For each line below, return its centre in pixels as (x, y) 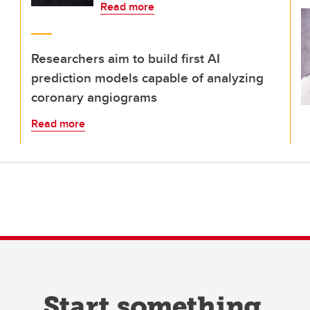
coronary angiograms (94, 97)
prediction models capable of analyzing (147, 77)
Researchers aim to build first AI (126, 58)
